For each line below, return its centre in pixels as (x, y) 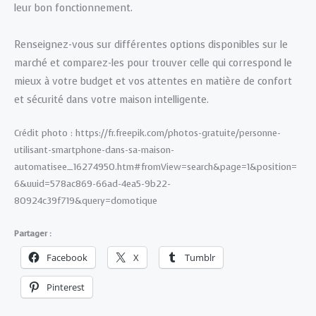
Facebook (67, 257)
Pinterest (66, 287)
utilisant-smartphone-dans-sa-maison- (94, 150)
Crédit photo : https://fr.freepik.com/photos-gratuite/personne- (147, 133)
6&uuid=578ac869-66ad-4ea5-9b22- (92, 183)
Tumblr (200, 257)
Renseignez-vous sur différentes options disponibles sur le (151, 44)
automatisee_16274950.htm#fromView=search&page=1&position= (156, 166)
